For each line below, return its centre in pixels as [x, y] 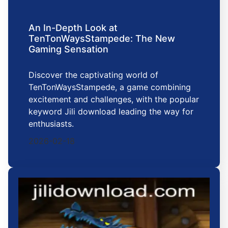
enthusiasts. [51, 124]
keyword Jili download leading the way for [111, 112]
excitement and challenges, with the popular [114, 99]
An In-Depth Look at [73, 28]
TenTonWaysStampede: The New [102, 39]
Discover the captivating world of [93, 75]
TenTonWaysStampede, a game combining [110, 87]
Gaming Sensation [68, 49]
